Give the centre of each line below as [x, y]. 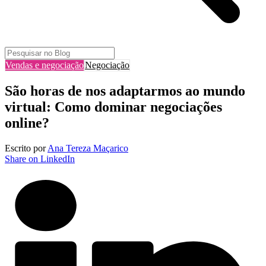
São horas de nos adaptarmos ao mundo [125, 91]
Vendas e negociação [45, 65]
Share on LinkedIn [40, 159]
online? [27, 123]
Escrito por [26, 148]
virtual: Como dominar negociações [113, 107]
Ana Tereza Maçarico [88, 148]
